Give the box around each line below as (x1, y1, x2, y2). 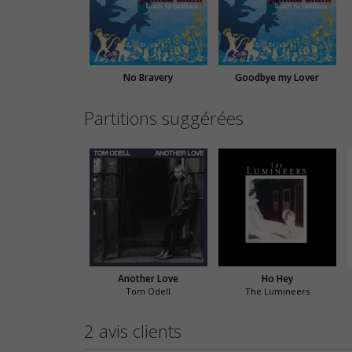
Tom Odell (126, 285, 171, 298)
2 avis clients (84, 319, 181, 344)
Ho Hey (261, 272, 293, 286)
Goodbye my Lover (235, 70, 320, 84)
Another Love (118, 272, 179, 286)
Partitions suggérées (84, 105, 244, 130)
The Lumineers (244, 285, 310, 298)
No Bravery (123, 70, 174, 84)
